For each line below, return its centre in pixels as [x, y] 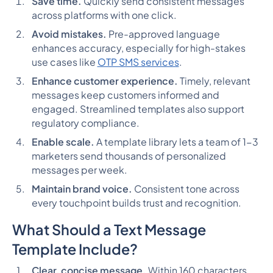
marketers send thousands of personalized [129, 156]
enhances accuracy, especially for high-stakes [138, 48]
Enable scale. [63, 142]
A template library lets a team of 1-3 [176, 142]
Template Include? [75, 249]
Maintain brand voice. [82, 189]
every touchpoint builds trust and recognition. [136, 203]
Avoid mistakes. [69, 34]
